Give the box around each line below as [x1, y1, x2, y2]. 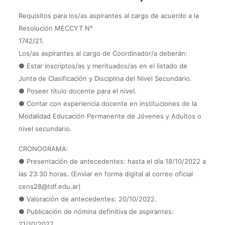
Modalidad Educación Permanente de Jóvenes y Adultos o [18, 112, 201, 120]
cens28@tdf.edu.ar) [18, 182, 81, 190]
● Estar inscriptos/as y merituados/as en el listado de [18, 62, 187, 70]
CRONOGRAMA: [18, 145, 68, 153]
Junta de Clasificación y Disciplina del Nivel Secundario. [18, 74, 192, 82]
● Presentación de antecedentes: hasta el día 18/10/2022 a [18, 157, 206, 165]
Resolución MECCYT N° [18, 24, 93, 32]
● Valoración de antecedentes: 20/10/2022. [18, 195, 157, 203]
